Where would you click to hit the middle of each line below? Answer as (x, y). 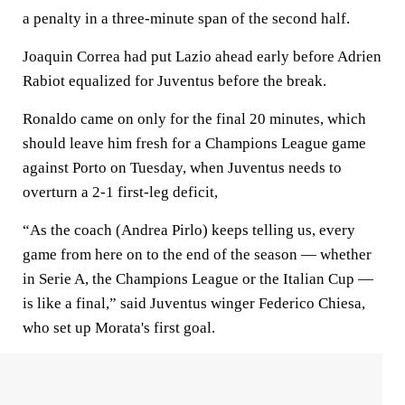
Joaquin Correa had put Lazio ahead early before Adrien (202, 57)
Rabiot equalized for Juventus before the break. (174, 81)
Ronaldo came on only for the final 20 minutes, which (194, 119)
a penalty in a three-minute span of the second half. (186, 19)
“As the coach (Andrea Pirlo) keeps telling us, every (189, 230)
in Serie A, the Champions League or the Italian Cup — (198, 279)
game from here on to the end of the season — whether (197, 254)
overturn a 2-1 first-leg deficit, (120, 192)
